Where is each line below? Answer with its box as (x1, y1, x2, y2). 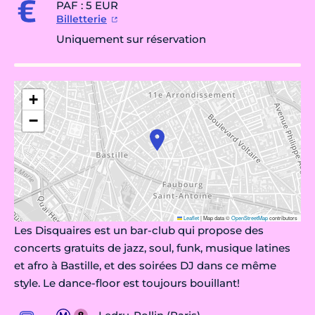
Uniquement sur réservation (56, 32, 206, 46)
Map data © (202, 214, 231, 222)
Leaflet (182, 214, 199, 222)
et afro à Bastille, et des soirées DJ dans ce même (14, 259, 276, 273)
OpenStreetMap (231, 214, 268, 222)
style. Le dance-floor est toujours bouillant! (14, 276, 240, 290)
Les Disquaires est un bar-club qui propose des (14, 224, 264, 238)
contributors (268, 214, 297, 222)
